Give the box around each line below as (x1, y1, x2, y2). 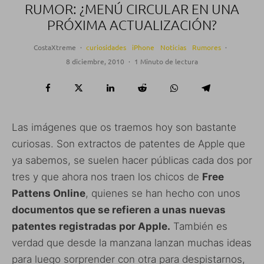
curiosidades (85, 42, 126, 52)
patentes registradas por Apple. (12, 220, 170, 232)
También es (170, 220, 227, 232)
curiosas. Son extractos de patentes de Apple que (12, 137, 245, 150)
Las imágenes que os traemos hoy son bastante (12, 121, 236, 133)
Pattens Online (12, 187, 85, 199)
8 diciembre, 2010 (66, 56, 124, 66)
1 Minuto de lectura (134, 56, 198, 66)
